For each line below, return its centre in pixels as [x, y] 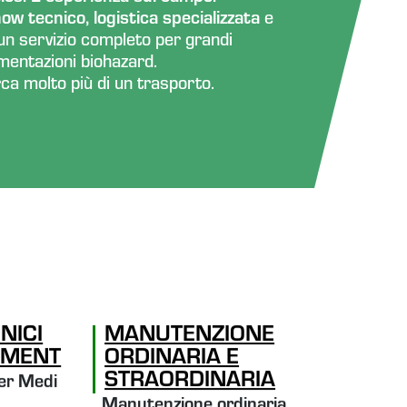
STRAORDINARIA [190, 382]
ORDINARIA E [172, 360]
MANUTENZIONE [190, 337]
